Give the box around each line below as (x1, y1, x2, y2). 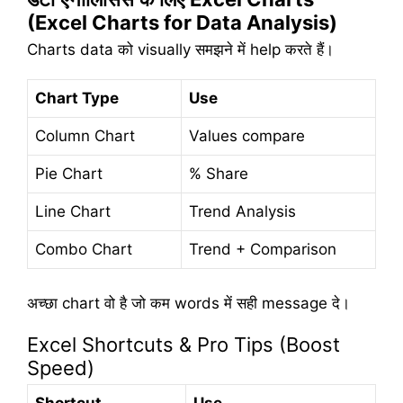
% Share (189, 165, 248, 184)
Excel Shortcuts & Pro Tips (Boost (27, 333, 340, 357)
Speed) (27, 356, 94, 381)
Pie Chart (35, 165, 103, 184)
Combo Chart (35, 240, 132, 259)
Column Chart (35, 127, 135, 146)
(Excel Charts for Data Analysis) (27, 10, 337, 34)
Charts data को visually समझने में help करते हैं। (27, 40, 334, 58)
